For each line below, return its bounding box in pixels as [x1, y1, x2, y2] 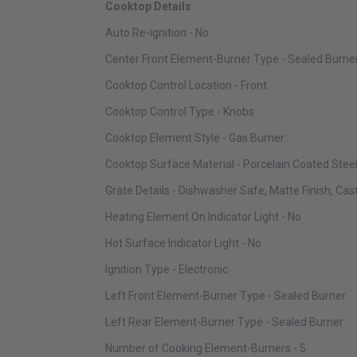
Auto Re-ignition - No [105, 26, 209, 40]
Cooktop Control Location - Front [105, 79, 267, 92]
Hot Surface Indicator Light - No [105, 237, 261, 250]
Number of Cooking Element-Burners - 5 [105, 342, 306, 355]
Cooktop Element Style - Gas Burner [105, 131, 284, 145]
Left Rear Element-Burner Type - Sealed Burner [105, 316, 343, 329]
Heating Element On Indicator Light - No [105, 210, 301, 224]
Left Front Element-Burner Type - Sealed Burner [105, 289, 346, 303]
